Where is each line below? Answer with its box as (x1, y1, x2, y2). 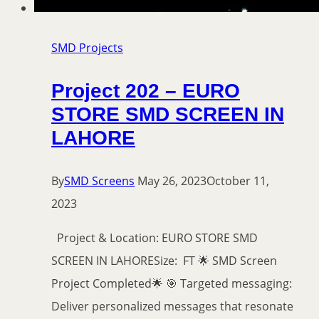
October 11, (206, 173, 269, 189)
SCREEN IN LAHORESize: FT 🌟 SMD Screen (51, 253, 277, 269)
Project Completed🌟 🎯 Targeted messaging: (51, 276, 292, 292)
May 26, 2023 (137, 173, 206, 189)
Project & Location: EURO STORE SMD (51, 230, 258, 246)
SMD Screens (64, 173, 135, 189)
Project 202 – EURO (51, 80, 240, 103)
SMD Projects (51, 40, 123, 56)
